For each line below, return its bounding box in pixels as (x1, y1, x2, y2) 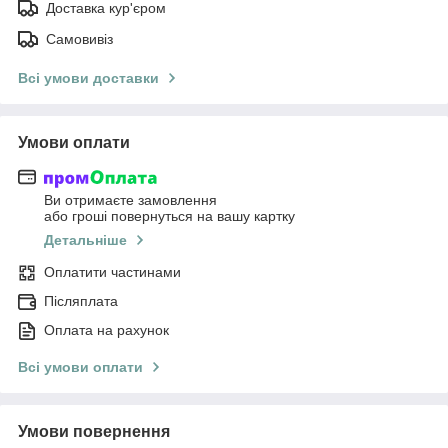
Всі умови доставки (18, 69, 159, 86)
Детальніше (44, 232, 127, 249)
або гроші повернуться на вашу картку (44, 208, 295, 225)
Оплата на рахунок (44, 322, 169, 339)
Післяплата (44, 293, 118, 310)
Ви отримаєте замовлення (44, 192, 217, 209)
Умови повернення (18, 423, 170, 441)
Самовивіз (46, 30, 113, 47)
